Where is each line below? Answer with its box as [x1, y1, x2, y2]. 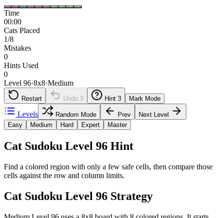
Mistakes [4, 43, 31, 52]
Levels [18, 109, 38, 118]
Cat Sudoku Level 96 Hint [4, 139, 133, 152]
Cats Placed [4, 26, 40, 35]
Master [108, 121, 127, 128]
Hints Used [4, 61, 38, 70]
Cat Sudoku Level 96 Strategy [4, 189, 153, 202]
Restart [21, 94, 42, 102]
